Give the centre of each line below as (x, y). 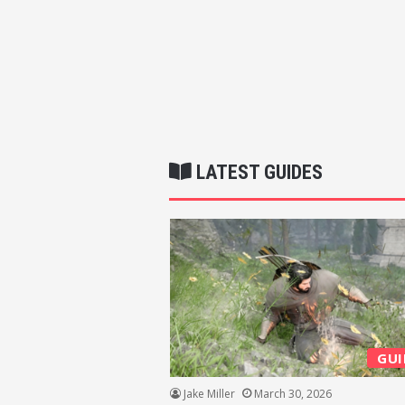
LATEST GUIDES (257, 173)
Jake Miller (209, 393)
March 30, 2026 (292, 393)
